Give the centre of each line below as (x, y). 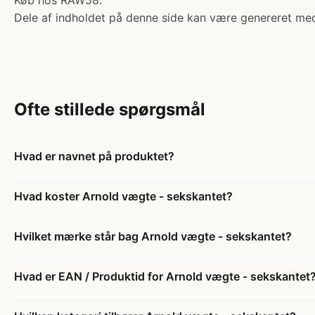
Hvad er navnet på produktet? (94, 156)
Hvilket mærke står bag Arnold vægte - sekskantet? (153, 237)
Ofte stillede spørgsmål (110, 110)
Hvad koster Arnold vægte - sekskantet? (123, 197)
